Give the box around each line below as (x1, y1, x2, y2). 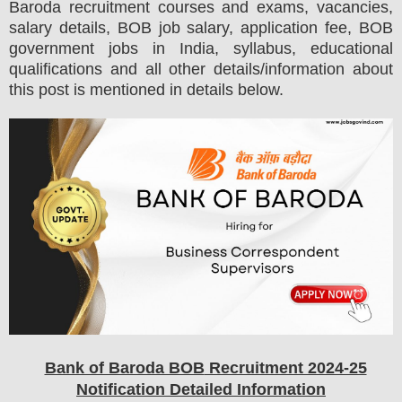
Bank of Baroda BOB (44, 359, 205, 377)
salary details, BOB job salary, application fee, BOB (9, 19, 393, 38)
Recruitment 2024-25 (204, 359, 367, 377)
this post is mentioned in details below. (9, 81, 284, 100)
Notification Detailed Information (76, 380, 326, 398)
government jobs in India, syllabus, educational (9, 39, 393, 58)
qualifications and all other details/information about (9, 60, 393, 79)
